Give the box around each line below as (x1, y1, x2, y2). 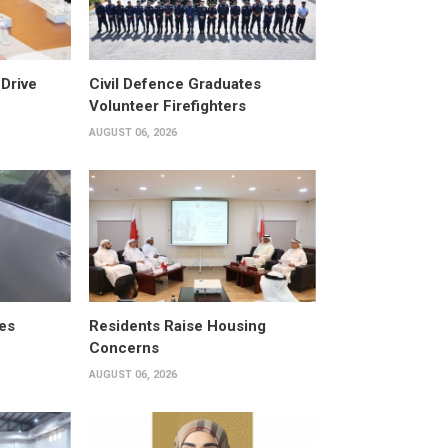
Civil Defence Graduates (88, 75, 261, 94)
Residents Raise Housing (88, 316, 266, 335)
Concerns (88, 338, 159, 357)
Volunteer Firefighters (88, 97, 246, 116)
